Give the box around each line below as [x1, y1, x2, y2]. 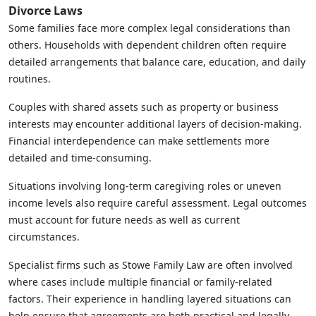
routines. [8, 71, 51, 85]
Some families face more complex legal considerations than [8, 20, 291, 35]
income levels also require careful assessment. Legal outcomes [8, 195, 307, 209]
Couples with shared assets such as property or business [8, 99, 279, 114]
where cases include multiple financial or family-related [8, 274, 272, 288]
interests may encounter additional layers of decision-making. [8, 116, 302, 130]
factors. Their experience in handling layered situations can [8, 291, 291, 305]
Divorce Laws [8, 2, 83, 18]
